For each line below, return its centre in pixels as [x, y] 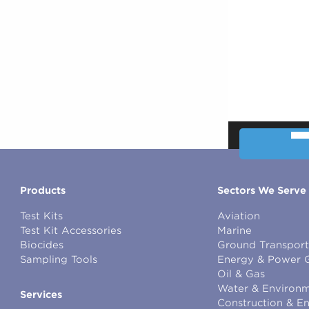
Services [41, 294]
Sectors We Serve [261, 190]
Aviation [238, 216]
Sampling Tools [59, 259]
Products [43, 190]
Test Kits [41, 216]
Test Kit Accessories [71, 230]
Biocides [42, 245]
